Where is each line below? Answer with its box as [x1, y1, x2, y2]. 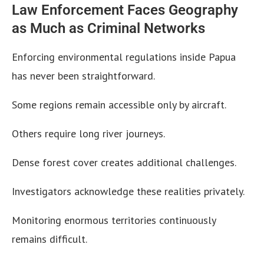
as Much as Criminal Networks [12, 20, 205, 37]
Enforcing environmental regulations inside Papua [12, 50, 236, 64]
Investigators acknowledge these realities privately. [12, 184, 245, 199]
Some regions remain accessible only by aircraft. [12, 98, 226, 112]
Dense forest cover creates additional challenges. [12, 156, 236, 170]
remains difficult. [12, 232, 87, 246]
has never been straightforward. [12, 69, 155, 83]
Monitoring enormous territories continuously [12, 213, 216, 227]
